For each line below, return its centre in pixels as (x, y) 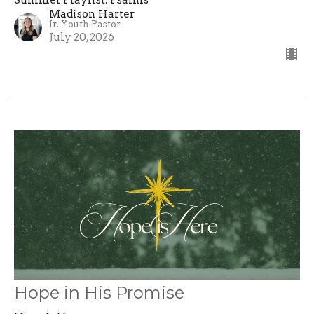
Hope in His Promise (99, 293)
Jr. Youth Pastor (85, 25)
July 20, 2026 (82, 37)
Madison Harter (92, 14)
